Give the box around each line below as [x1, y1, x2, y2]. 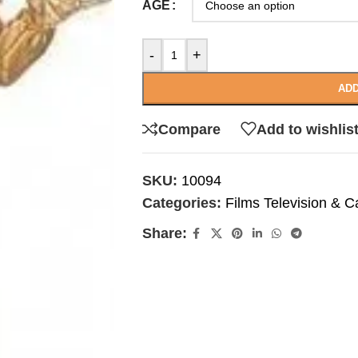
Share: [141, 225, 187, 241]
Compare [157, 121, 221, 137]
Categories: [141, 195, 221, 211]
